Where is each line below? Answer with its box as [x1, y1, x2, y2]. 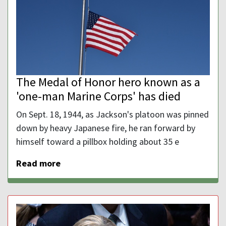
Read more [16, 157, 61, 169]
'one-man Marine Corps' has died [16, 88, 181, 104]
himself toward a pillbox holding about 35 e [16, 135, 179, 147]
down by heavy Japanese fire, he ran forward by [16, 122, 195, 134]
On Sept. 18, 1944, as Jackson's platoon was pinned [16, 108, 209, 120]
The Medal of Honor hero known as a [16, 74, 200, 90]
